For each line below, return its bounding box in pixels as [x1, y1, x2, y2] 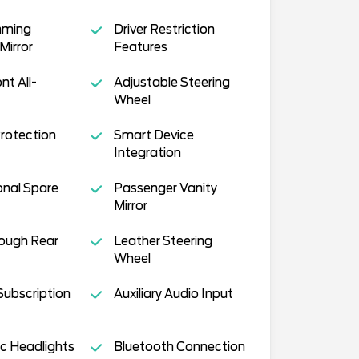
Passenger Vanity [113, 181, 217, 196]
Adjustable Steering [113, 75, 230, 91]
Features [113, 40, 167, 55]
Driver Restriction [113, 22, 215, 38]
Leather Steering [113, 234, 212, 249]
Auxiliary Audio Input [113, 287, 233, 302]
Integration [113, 146, 181, 161]
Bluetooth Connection [113, 340, 245, 355]
